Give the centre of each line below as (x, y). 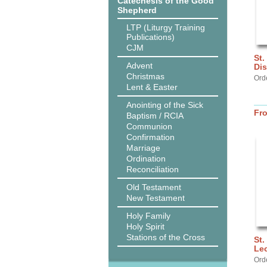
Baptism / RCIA (155, 116)
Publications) (150, 37)
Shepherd (137, 10)
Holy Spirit (145, 226)
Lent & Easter (152, 87)
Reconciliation (153, 169)
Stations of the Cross (166, 237)
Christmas (145, 76)
